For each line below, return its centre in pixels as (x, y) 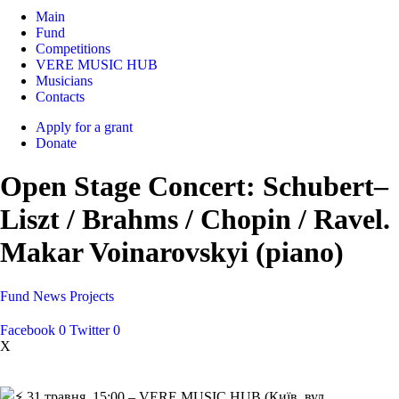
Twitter (90, 330)
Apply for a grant (84, 127)
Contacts (60, 97)
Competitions (73, 49)
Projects (92, 296)
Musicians (64, 81)
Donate (56, 143)
